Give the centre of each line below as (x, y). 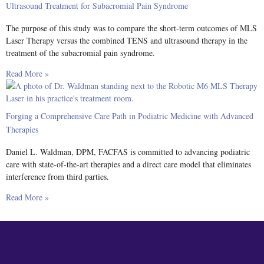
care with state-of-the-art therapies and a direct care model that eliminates (128, 164)
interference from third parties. (57, 177)
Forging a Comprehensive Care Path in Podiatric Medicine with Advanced (130, 116)
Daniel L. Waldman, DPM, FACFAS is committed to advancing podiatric (128, 152)
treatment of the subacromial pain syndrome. (80, 52)
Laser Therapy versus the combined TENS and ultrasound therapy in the (127, 40)
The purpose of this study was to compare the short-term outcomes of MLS (131, 28)
